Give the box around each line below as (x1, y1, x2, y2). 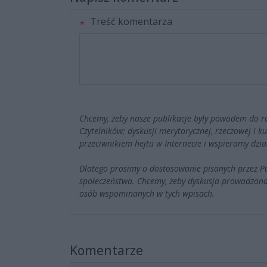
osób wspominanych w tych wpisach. (79, 188, 215, 200)
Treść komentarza (88, 15, 172, 29)
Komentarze (70, 242, 143, 259)
